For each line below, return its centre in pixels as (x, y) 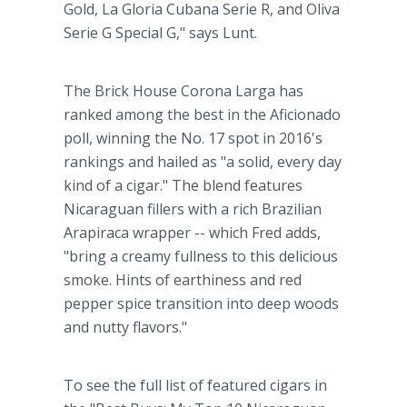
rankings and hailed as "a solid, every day (203, 162)
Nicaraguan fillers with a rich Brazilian (193, 209)
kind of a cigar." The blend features (183, 185)
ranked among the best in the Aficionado (202, 114)
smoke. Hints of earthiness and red (183, 280)
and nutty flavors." (125, 327)
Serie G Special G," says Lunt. (160, 33)
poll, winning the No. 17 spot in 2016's (193, 138)
